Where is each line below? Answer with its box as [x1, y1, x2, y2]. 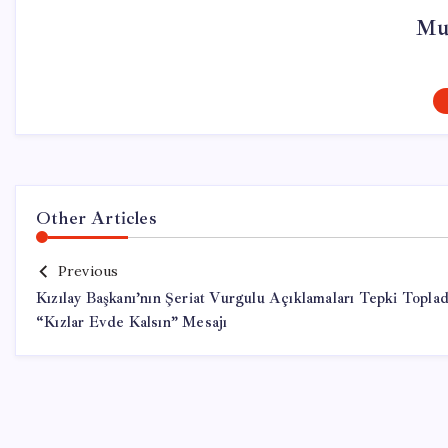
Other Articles [36, 207, 157, 229]
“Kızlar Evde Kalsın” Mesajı [36, 313, 228, 332]
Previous [57, 262, 119, 280]
